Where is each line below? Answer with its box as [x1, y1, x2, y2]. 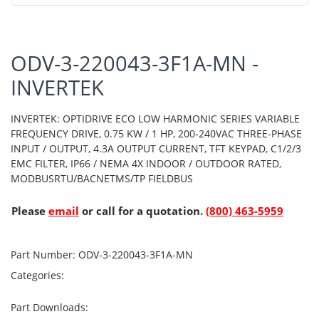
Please [11, 203, 48, 218]
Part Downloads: [11, 300, 91, 314]
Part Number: [11, 247, 75, 261]
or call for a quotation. [79, 203, 206, 218]
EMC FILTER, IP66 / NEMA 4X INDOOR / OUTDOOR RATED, [11, 156, 281, 170]
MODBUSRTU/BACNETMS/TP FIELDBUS [11, 171, 193, 185]
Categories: [11, 268, 67, 282]
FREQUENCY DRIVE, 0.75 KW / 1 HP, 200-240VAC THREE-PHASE [11, 126, 302, 140]
